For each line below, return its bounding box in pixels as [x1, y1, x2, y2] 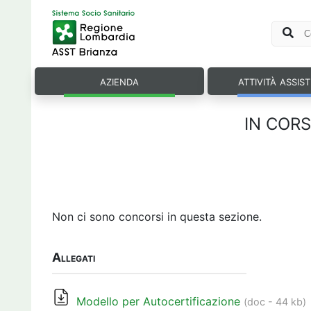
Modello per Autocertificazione [76, 294, 240, 308]
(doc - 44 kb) [243, 296, 306, 308]
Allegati [51, 250, 95, 264]
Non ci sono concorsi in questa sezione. [51, 210, 262, 224]
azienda [99, 73, 139, 88]
